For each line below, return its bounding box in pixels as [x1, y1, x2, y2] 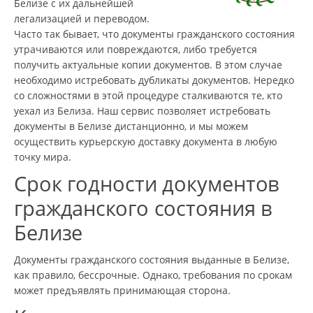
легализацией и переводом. [14, 11, 150, 25]
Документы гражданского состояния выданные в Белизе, [14, 252, 289, 266]
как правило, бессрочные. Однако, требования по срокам [14, 268, 292, 282]
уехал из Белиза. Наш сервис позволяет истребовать [14, 103, 270, 117]
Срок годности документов [14, 169, 280, 198]
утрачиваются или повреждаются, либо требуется [14, 42, 257, 56]
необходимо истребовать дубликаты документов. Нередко [14, 73, 294, 87]
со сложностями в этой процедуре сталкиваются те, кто [14, 88, 282, 102]
